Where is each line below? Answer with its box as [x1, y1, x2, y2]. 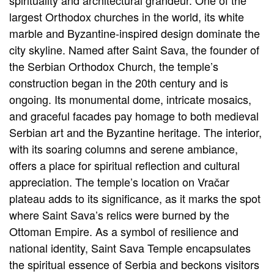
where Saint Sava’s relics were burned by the [9, 207, 229, 223]
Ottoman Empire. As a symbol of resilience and [9, 223, 239, 240]
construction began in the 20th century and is [9, 75, 228, 91]
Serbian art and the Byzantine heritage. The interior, [9, 124, 262, 141]
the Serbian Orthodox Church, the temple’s [9, 58, 218, 75]
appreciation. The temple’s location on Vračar [9, 174, 229, 190]
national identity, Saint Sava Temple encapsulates [9, 240, 251, 256]
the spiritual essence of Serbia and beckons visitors [9, 256, 259, 273]
